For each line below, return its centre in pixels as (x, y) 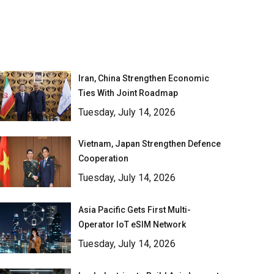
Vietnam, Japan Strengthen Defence (149, 144)
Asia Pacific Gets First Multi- (134, 210)
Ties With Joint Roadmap (128, 93)
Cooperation (103, 159)
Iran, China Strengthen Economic (143, 78)
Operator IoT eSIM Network (132, 225)
